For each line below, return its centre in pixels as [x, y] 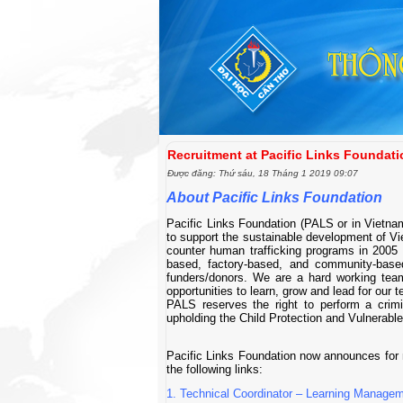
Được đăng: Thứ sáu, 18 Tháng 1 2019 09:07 [263, 173]
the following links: [215, 369]
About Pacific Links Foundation [274, 197]
